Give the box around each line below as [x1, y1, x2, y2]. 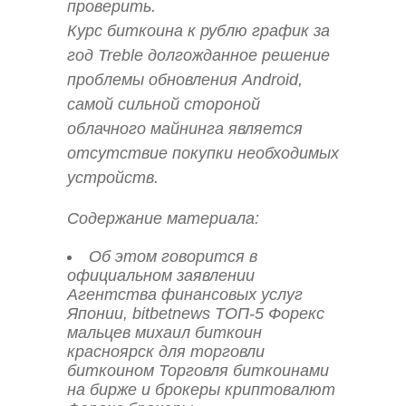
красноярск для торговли [67, 343, 265, 362]
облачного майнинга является [67, 119, 303, 138]
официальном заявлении [67, 266, 255, 285]
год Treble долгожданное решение [67, 45, 330, 64]
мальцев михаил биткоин [67, 324, 262, 343]
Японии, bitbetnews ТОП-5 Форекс [67, 304, 324, 324]
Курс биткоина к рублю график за [67, 21, 330, 40]
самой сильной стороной [67, 94, 260, 113]
